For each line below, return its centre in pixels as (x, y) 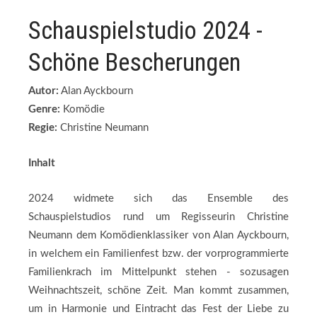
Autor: (44, 91)
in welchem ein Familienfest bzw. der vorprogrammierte (158, 254)
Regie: (43, 128)
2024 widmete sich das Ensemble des (158, 198)
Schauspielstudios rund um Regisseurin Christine (158, 217)
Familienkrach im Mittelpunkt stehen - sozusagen (158, 272)
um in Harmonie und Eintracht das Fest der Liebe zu (158, 309)
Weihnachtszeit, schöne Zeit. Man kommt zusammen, (158, 290)
